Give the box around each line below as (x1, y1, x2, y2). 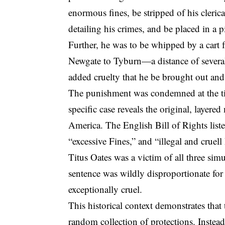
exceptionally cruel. (68, 182, 143, 195)
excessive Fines (72, 134, 130, 147)
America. (68, 118, 106, 131)
